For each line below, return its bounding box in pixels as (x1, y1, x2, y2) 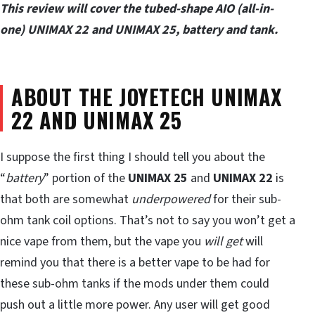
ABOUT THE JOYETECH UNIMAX (11, 80, 283, 112)
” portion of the (44, 169, 128, 188)
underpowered (131, 191, 210, 209)
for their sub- (210, 191, 281, 209)
